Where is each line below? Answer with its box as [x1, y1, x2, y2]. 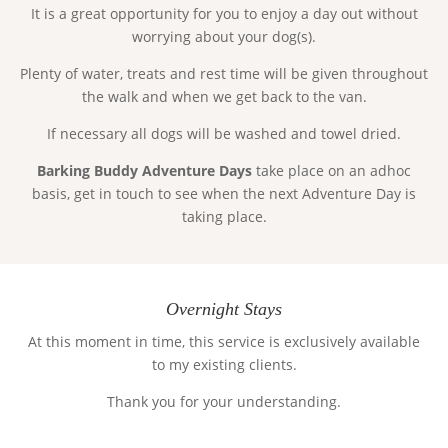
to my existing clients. [151, 355, 297, 375]
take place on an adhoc [252, 160, 411, 180]
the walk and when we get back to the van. [81, 86, 367, 106]
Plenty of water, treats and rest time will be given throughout [20, 63, 428, 83]
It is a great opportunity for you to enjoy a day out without [30, 3, 418, 23]
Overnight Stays [166, 299, 282, 320]
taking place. [181, 206, 267, 226]
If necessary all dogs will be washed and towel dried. [47, 123, 401, 143]
